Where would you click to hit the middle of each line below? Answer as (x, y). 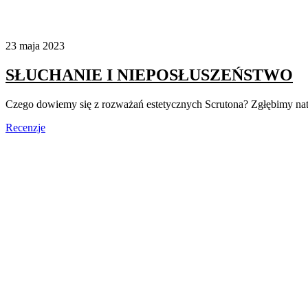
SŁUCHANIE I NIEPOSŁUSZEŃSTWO (149, 75)
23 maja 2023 (35, 45)
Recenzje (25, 127)
